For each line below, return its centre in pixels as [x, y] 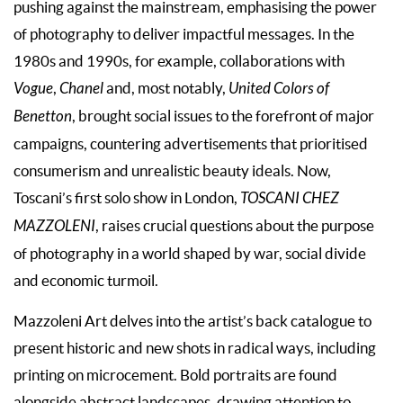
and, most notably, [166, 88]
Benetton [43, 116]
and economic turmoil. [86, 280]
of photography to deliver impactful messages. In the [184, 34]
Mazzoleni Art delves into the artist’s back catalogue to [193, 321]
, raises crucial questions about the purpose [235, 225]
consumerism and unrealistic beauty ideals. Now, [172, 170]
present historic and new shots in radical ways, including [195, 348]
